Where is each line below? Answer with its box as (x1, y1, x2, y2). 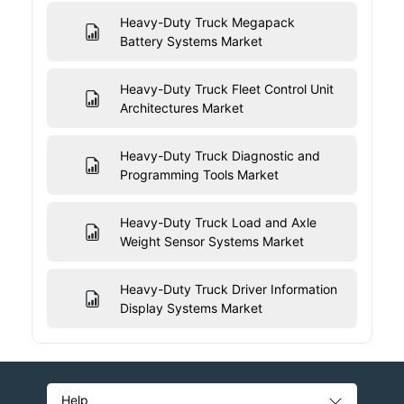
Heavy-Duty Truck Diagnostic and (119, 148, 320, 164)
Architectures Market (119, 100, 243, 116)
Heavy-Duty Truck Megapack (119, 14, 295, 31)
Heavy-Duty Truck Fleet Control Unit (119, 81, 334, 97)
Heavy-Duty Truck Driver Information (119, 281, 337, 298)
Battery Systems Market (119, 33, 262, 50)
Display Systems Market (119, 300, 262, 317)
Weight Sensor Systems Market (119, 234, 304, 250)
